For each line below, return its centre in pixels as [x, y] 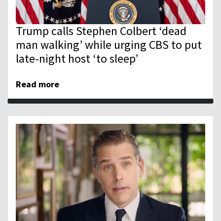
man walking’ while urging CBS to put [109, 45]
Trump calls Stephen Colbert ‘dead [101, 31]
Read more [37, 84]
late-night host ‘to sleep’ [77, 59]
